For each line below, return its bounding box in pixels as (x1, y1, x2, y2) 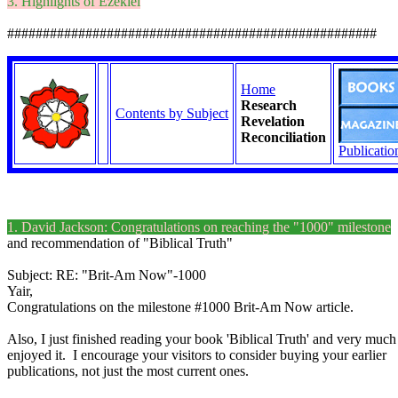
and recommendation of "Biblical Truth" (7, 235, 233, 251)
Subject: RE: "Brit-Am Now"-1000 (7, 267, 206, 283)
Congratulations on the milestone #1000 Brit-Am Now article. (7, 299, 354, 314)
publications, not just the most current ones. (7, 363, 249, 378)
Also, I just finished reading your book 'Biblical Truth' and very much (7, 331, 396, 346)
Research (241, 98, 297, 113)
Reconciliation (241, 130, 326, 145)
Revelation (241, 114, 305, 129)
